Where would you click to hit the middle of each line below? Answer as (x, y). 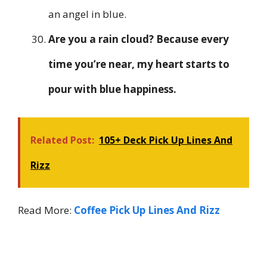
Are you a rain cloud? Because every (139, 39)
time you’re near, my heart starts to (139, 64)
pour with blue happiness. (112, 89)
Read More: (46, 210)
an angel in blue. (87, 14)
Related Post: (62, 140)
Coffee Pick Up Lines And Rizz (147, 210)
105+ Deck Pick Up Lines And (166, 140)
